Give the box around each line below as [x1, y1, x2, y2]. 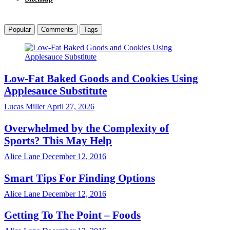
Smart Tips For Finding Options [4, 171, 155, 184]
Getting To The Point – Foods [4, 209, 141, 221]
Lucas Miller [4, 102, 45, 111]
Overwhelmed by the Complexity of [4, 122, 169, 134]
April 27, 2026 [45, 102, 94, 111]
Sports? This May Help [4, 134, 112, 146]
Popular [8, 26, 31, 34]
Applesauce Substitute [4, 85, 107, 97]
